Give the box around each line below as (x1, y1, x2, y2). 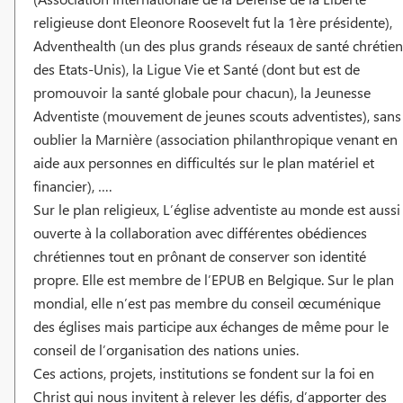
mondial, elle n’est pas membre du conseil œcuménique (33, 292, 381, 312)
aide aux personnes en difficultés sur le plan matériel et (33, 152, 374, 172)
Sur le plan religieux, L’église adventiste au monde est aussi (33, 199, 400, 219)
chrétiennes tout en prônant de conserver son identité (33, 246, 366, 265)
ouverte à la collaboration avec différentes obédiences (33, 222, 367, 242)
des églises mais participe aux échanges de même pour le (33, 316, 389, 336)
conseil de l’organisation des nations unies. (33, 339, 299, 359)
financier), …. (33, 175, 112, 195)
